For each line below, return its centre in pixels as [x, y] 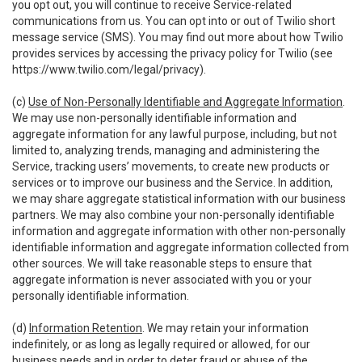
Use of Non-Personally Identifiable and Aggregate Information [185, 102]
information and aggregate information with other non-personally [179, 231]
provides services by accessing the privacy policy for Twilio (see [173, 53]
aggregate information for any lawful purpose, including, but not [175, 134]
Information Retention [86, 328]
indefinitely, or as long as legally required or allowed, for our [161, 344]
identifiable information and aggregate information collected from [181, 247]
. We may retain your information [225, 328]
